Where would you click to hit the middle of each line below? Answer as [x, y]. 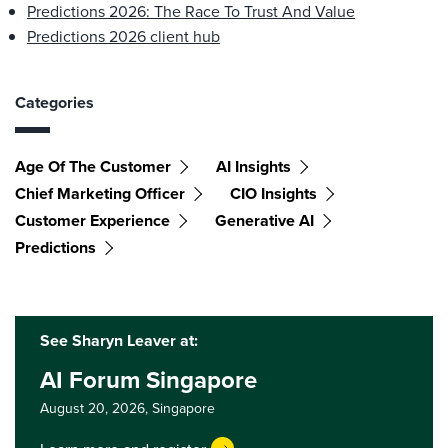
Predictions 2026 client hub [123, 36]
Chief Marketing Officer [100, 193]
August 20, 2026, [96, 408]
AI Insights [253, 166]
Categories [54, 102]
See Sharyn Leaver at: [119, 340]
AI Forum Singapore [148, 379]
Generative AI [264, 220]
